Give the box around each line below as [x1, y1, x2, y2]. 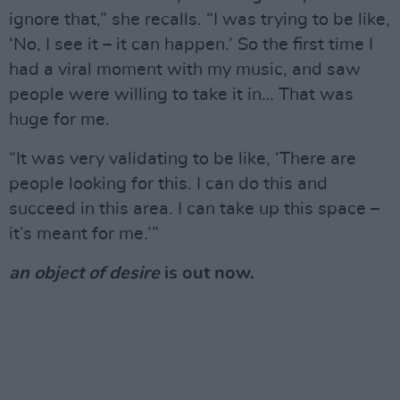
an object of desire [9, 263, 160, 282]
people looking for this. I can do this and [9, 174, 328, 193]
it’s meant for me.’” [9, 224, 159, 243]
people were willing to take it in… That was [9, 85, 354, 104]
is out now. [160, 263, 254, 282]
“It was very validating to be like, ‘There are [9, 149, 356, 168]
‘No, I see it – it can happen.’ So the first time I [9, 35, 373, 54]
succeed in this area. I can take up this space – [9, 199, 379, 218]
